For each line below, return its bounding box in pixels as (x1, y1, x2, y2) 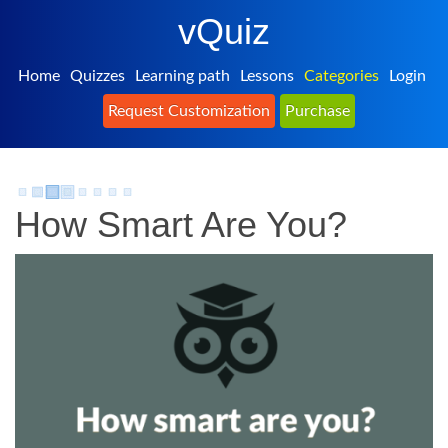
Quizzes (69, 68, 125, 84)
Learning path (134, 68, 230, 84)
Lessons (239, 68, 294, 84)
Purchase (285, 103, 350, 119)
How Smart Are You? (15, 204, 347, 245)
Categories (303, 68, 379, 84)
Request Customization (108, 103, 270, 119)
